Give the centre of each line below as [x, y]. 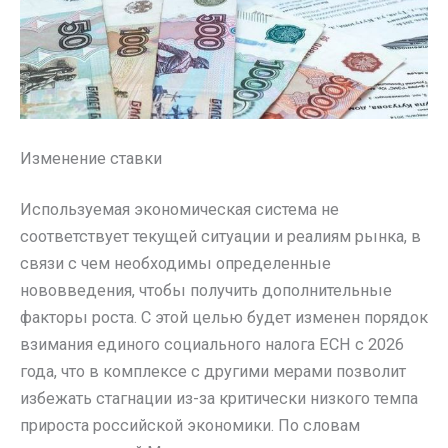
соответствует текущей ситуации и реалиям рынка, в [220, 237]
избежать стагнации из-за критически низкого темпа [219, 399]
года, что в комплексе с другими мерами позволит [213, 372]
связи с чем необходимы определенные [175, 264]
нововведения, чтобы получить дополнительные [206, 291]
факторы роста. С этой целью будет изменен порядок [224, 318]
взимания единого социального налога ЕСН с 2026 [212, 345]
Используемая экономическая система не [179, 210]
